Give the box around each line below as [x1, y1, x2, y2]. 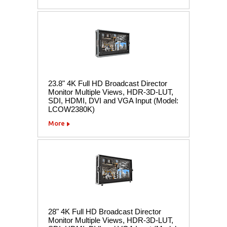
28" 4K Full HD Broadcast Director [48, 207, 161, 216]
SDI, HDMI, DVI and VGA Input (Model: [48, 96, 178, 105]
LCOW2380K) [48, 104, 95, 113]
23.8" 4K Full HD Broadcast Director [48, 79, 167, 88]
